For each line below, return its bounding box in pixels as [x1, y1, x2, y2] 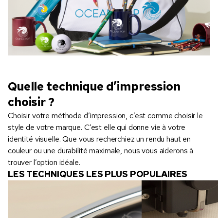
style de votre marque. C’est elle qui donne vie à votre [8, 122, 186, 132]
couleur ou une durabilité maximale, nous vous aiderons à [8, 145, 194, 156]
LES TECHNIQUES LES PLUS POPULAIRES [8, 168, 188, 180]
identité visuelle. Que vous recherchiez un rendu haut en [8, 133, 191, 144]
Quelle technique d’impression [8, 78, 181, 94]
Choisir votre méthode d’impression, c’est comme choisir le [8, 110, 203, 121]
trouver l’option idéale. [8, 157, 80, 167]
